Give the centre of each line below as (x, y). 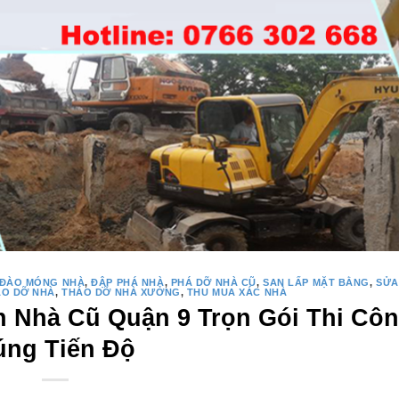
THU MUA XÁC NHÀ (237, 346)
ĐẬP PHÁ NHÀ (128, 336)
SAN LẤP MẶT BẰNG (317, 336)
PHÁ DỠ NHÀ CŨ (213, 336)
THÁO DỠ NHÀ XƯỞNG (121, 346)
